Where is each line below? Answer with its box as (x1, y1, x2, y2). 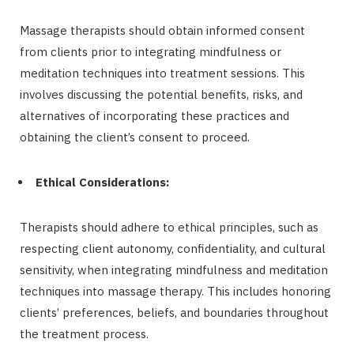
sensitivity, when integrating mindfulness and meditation (20, 262, 328, 277)
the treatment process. (20, 326, 149, 341)
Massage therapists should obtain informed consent (20, 22, 305, 38)
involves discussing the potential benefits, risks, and (20, 86, 303, 102)
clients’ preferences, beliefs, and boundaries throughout (20, 304, 329, 320)
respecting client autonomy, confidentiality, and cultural (20, 240, 326, 256)
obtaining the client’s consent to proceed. (20, 129, 250, 145)
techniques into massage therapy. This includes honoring (20, 283, 331, 299)
